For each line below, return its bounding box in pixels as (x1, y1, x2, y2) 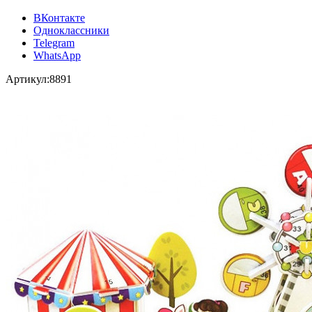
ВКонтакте (33, 11, 85, 24)
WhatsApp (33, 49, 81, 61)
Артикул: (6, 72, 49, 85)
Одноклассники (33, 24, 109, 36)
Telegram (33, 36, 75, 49)
